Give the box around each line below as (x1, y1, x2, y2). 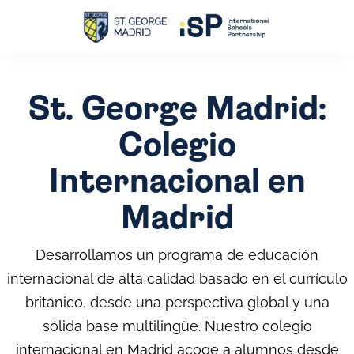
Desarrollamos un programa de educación (36, 247, 318, 263)
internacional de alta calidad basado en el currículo (6, 270, 348, 287)
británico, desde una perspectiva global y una (24, 294, 330, 311)
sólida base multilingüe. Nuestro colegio (42, 318, 312, 334)
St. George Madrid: (28, 95, 326, 125)
